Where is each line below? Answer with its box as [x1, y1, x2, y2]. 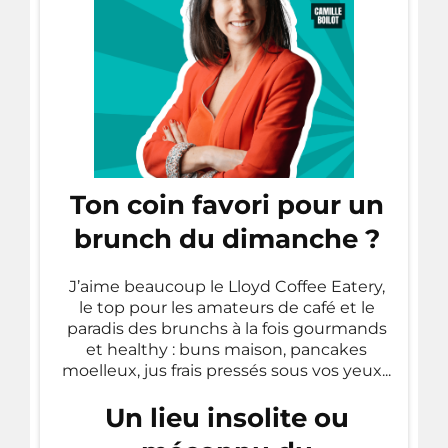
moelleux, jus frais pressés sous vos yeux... [62, 360, 391, 380]
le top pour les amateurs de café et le [78, 297, 375, 317]
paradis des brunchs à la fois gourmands [66, 318, 387, 338]
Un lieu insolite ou [104, 401, 349, 434]
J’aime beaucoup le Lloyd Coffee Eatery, [68, 276, 385, 296]
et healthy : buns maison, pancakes [86, 339, 367, 359]
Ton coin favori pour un [69, 188, 384, 221]
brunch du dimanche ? [73, 222, 380, 255]
